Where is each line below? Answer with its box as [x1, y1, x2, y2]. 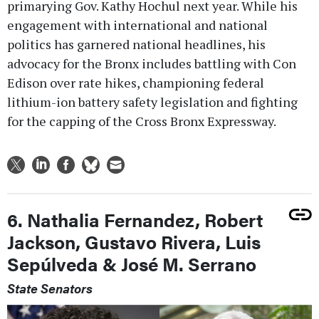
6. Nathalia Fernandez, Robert [7, 206, 263, 233]
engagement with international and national [7, 16, 268, 33]
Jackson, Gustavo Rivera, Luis [7, 228, 261, 255]
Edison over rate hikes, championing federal [7, 73, 264, 91]
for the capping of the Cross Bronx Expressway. [7, 112, 276, 130]
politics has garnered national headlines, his [7, 35, 266, 53]
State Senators [7, 278, 93, 297]
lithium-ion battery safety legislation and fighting [7, 93, 298, 110]
